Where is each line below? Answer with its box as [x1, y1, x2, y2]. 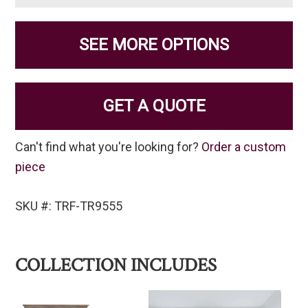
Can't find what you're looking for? [15, 140, 202, 155]
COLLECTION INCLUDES [15, 253, 217, 278]
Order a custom [201, 140, 287, 155]
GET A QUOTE [102, 96, 206, 116]
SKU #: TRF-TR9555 [15, 199, 123, 214]
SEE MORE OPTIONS [79, 35, 229, 55]
